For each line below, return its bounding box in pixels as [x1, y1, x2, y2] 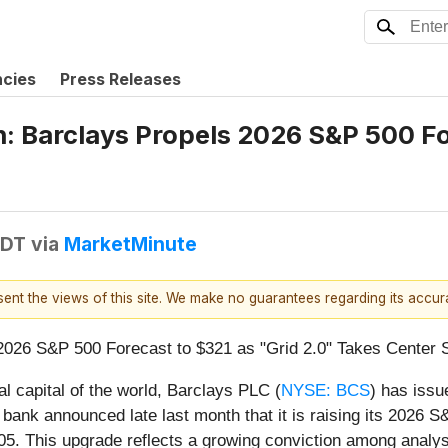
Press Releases [60, 68, 181, 89]
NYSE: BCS [281, 380, 370, 400]
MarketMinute [64, 232, 197, 257]
